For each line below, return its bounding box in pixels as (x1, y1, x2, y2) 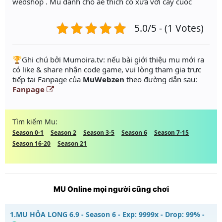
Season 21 (57, 139, 87, 148)
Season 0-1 (12, 128, 44, 137)
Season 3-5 (83, 128, 114, 137)
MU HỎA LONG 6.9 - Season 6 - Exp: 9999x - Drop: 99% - (16, 210, 205, 220)
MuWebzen (83, 74, 124, 85)
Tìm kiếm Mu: (12, 117, 57, 127)
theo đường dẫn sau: (124, 74, 197, 85)
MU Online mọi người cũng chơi (53, 184, 169, 194)
